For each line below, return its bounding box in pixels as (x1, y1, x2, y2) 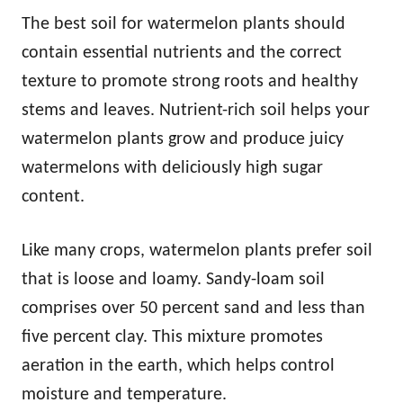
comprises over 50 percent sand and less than (22, 300, 365, 318)
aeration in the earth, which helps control (22, 357, 335, 375)
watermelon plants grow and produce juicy (22, 130, 344, 148)
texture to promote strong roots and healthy (22, 73, 358, 91)
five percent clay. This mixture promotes (22, 328, 323, 346)
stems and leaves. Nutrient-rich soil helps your (22, 102, 370, 120)
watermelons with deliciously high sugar (22, 159, 323, 177)
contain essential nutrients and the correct (22, 44, 342, 62)
